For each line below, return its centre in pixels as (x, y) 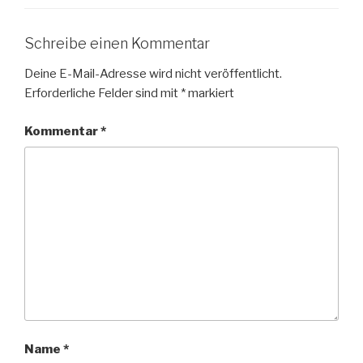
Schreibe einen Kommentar (117, 43)
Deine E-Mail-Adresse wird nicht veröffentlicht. (153, 74)
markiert (210, 94)
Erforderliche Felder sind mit (102, 94)
